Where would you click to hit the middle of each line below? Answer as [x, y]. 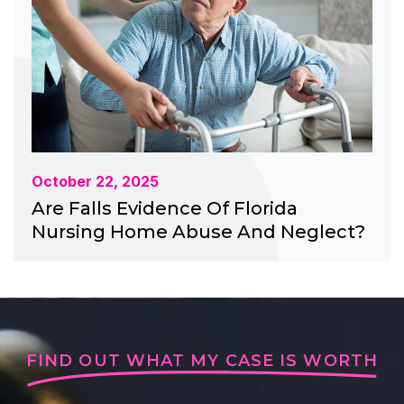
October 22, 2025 [95, 181]
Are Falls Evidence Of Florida [165, 208]
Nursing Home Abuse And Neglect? [198, 231]
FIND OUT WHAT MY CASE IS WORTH [202, 360]
